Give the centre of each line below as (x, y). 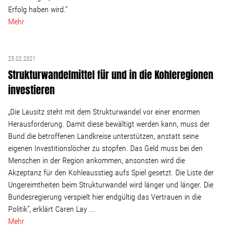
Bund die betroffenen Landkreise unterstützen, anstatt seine (103, 136)
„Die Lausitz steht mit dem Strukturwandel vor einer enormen (104, 112)
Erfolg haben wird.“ (38, 9)
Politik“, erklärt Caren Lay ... (52, 209)
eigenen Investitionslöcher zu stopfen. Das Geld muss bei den (105, 148)
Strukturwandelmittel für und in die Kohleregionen (111, 75)
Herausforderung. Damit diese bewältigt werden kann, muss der (109, 124)
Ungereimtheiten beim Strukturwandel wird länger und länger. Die (111, 185)
